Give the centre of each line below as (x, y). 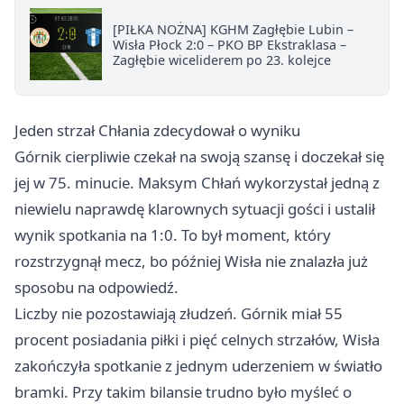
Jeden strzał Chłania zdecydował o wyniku (157, 131)
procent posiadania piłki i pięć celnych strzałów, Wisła (197, 340)
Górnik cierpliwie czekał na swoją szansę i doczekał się (199, 157)
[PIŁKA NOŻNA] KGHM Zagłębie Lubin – (233, 29)
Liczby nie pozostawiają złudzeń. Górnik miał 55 (179, 314)
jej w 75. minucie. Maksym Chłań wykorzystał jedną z (197, 183)
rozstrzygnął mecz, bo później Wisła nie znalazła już (191, 262)
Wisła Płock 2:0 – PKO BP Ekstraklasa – (230, 44)
